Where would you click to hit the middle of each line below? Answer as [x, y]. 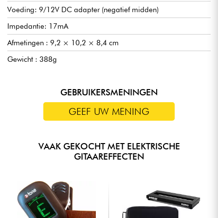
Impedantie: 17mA [38, 26]
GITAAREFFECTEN [109, 156]
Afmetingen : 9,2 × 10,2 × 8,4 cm [63, 43]
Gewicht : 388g [32, 59]
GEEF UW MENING [109, 111]
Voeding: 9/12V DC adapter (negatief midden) [83, 9]
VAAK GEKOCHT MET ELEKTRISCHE [109, 146]
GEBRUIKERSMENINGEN [109, 92]
